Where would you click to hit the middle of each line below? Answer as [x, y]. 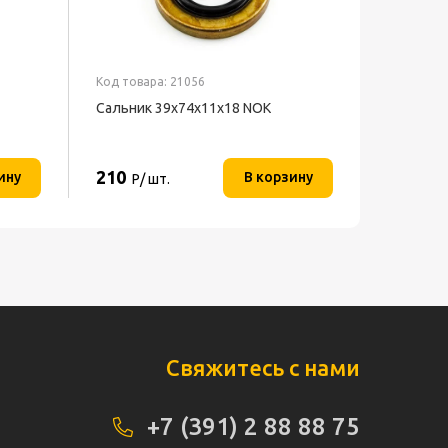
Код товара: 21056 [150, 81]
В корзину [278, 176]
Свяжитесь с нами [263, 367]
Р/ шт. [151, 179]
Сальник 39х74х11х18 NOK [183, 107]
